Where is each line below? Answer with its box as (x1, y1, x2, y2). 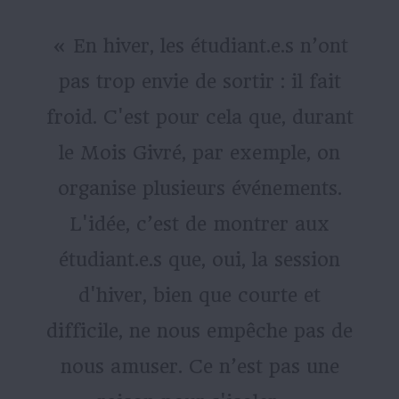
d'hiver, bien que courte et (78, 283, 321, 306)
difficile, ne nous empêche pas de (46, 319, 353, 342)
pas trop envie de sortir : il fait (58, 69, 341, 93)
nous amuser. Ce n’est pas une (60, 354, 339, 378)
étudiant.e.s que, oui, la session (59, 248, 340, 271)
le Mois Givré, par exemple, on (59, 141, 340, 164)
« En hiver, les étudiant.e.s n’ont (51, 34, 348, 57)
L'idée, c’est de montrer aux (69, 212, 330, 235)
